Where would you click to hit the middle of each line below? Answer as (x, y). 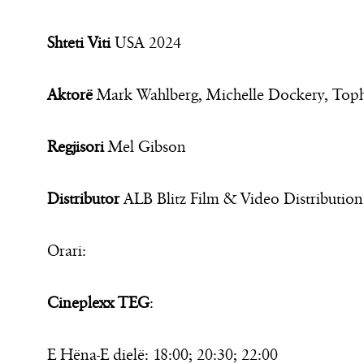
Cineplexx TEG (98, 303)
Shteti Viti (79, 43)
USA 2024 (146, 43)
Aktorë (70, 95)
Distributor (83, 199)
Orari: (67, 251)
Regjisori (76, 147)
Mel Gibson (145, 147)
